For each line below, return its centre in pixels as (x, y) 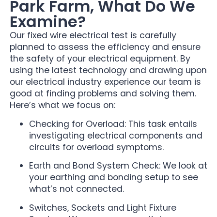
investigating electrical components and (116, 135)
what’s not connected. (77, 189)
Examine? (48, 22)
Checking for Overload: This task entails (113, 124)
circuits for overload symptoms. (96, 147)
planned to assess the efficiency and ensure (105, 47)
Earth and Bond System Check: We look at (118, 166)
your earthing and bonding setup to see (114, 178)
